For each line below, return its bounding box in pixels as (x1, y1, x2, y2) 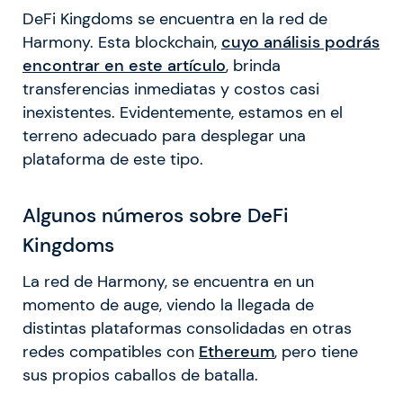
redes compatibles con (22, 342, 199, 363)
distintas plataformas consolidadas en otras (22, 318, 352, 339)
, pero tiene (274, 342, 358, 363)
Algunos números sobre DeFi (22, 202, 289, 229)
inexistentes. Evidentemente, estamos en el (22, 103, 343, 123)
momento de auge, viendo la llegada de (22, 295, 314, 316)
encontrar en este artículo (22, 56, 226, 76)
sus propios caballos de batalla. (22, 365, 258, 386)
